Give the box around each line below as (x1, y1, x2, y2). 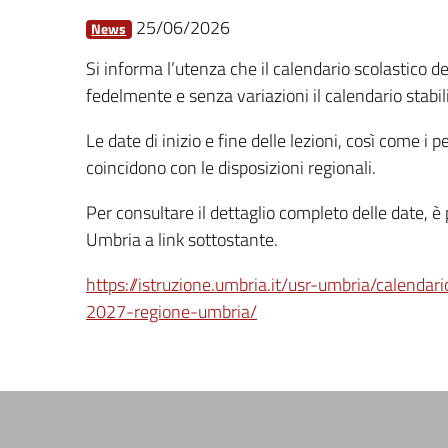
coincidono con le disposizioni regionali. (86, 153, 376, 181)
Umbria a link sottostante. (86, 225, 278, 253)
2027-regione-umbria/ (86, 297, 257, 325)
